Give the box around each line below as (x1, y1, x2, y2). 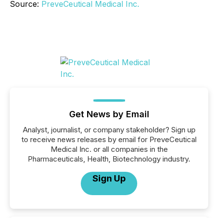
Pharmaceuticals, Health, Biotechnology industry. (28, 154, 190, 163)
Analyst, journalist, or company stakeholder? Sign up (22, 125, 196, 134)
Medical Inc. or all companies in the (50, 145, 168, 154)
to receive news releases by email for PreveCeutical (21, 135, 197, 144)
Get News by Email (69, 109, 149, 119)
